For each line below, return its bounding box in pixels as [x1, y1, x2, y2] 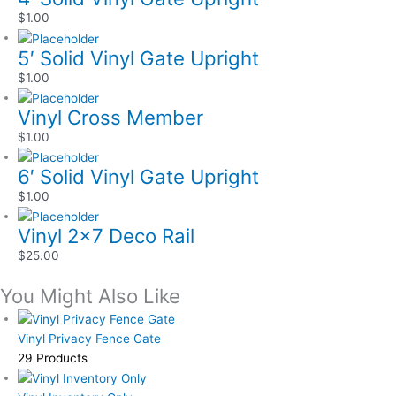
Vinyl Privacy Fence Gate [18, 331, 161, 346]
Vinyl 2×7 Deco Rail [18, 224, 194, 248]
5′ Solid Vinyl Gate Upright [18, 45, 259, 70]
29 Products [18, 351, 88, 366]
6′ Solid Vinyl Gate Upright [18, 164, 259, 189]
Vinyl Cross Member [18, 104, 203, 129]
